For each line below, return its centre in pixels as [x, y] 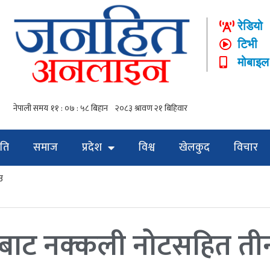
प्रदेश [92, 147]
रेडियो [250, 27]
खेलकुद [194, 147]
